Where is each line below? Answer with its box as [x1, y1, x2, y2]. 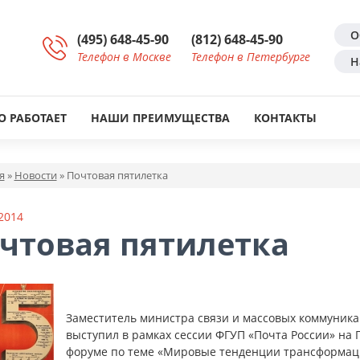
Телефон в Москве [77, 48, 171, 64]
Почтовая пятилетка [66, 168, 168, 182]
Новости [14, 168, 57, 182]
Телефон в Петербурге [191, 48, 310, 64]
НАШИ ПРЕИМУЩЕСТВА [91, 110, 230, 125]
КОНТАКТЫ [254, 110, 317, 125]
